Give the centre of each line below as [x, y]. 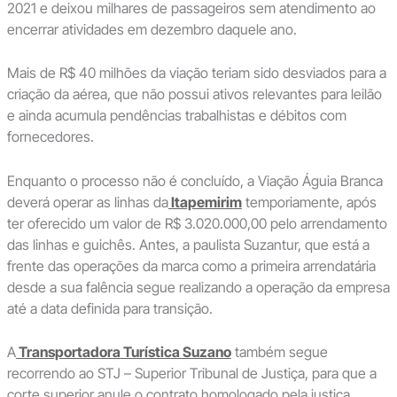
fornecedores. [50, 137]
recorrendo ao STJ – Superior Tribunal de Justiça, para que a [191, 374]
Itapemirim [205, 202]
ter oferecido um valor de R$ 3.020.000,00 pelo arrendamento [197, 223]
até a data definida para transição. [109, 308]
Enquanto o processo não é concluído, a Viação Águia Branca [195, 180]
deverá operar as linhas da [87, 202]
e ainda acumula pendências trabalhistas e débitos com [176, 116]
